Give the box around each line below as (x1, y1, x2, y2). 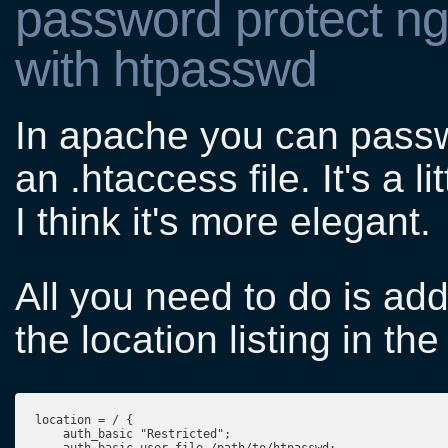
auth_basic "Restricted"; (35, 427, 231, 441)
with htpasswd (15, 41, 317, 97)
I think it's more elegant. (15, 200, 431, 243)
